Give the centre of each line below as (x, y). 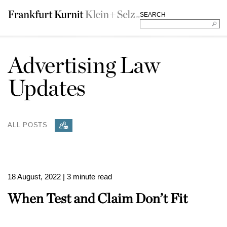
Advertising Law (84, 65)
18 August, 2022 (34, 177)
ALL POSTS (28, 125)
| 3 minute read (87, 177)
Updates (47, 88)
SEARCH (153, 15)
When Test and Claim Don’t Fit (98, 198)
